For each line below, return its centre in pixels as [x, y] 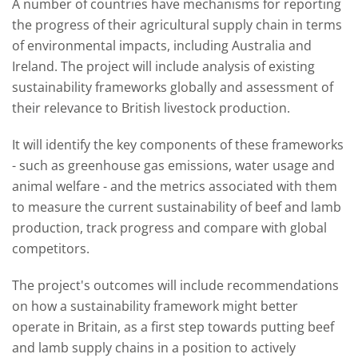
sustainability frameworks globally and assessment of [173, 87]
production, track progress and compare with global [169, 228]
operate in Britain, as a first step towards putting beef [173, 327]
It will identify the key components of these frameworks [178, 145]
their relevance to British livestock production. [151, 108]
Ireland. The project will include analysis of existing [163, 66]
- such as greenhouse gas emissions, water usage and [173, 165]
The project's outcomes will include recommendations [175, 285]
